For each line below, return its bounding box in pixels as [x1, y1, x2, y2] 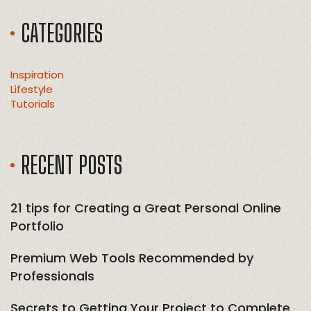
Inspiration [10, 67, 64, 82]
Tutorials [10, 96, 55, 111]
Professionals [10, 267, 94, 285]
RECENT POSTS [21, 151, 122, 179]
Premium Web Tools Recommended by [10, 249, 253, 267]
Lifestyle [10, 81, 53, 96]
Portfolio [10, 217, 64, 235]
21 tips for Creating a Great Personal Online [10, 199, 281, 217]
